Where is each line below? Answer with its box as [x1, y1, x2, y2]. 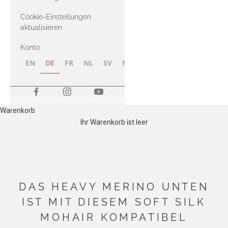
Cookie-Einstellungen [20, 13, 91, 21]
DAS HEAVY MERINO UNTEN [19, 181, 209, 193]
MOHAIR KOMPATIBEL [40, 211, 188, 223]
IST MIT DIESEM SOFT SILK [21, 196, 207, 208]
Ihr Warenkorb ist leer [80, 118, 148, 126]
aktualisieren [20, 23, 62, 32]
